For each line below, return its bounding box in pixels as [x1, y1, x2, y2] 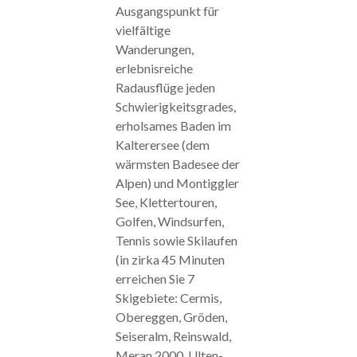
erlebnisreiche [115, 60, 193, 76]
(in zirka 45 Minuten [115, 251, 225, 267]
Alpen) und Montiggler [115, 175, 239, 190]
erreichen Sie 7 [115, 270, 194, 286]
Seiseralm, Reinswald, [115, 328, 231, 343]
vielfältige [115, 22, 171, 37]
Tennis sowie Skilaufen [115, 232, 237, 248]
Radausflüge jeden [115, 79, 215, 95]
